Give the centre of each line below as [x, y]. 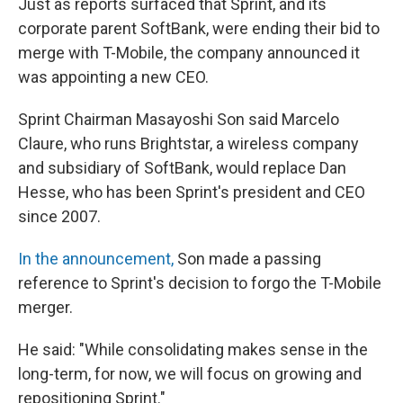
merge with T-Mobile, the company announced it [189, 52]
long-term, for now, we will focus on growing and [190, 373]
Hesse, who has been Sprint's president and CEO [192, 192]
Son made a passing [247, 258]
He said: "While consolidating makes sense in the [193, 349]
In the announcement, [96, 258]
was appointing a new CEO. [113, 76]
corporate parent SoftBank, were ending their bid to [199, 28]
